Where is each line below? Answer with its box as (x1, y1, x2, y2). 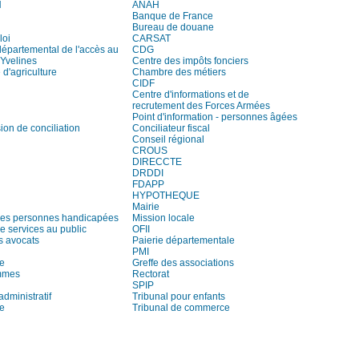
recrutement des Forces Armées (132, 100, 270, 111)
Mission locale (132, 212, 195, 224)
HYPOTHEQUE (132, 190, 200, 201)
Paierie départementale (132, 235, 235, 246)
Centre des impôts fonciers (132, 55, 248, 67)
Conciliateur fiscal (132, 123, 210, 134)
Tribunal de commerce (132, 302, 230, 313)
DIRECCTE (132, 156, 182, 167)
